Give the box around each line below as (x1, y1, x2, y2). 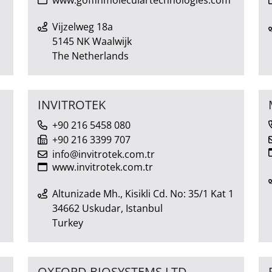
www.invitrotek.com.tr (52, 160, 153, 174)
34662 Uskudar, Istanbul (52, 201, 163, 215)
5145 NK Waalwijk (52, 34, 132, 48)
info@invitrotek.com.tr (52, 147, 155, 161)
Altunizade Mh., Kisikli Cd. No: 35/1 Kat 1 (52, 186, 234, 200)
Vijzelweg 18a (52, 19, 113, 33)
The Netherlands (52, 49, 129, 63)
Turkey (52, 216, 83, 229)
